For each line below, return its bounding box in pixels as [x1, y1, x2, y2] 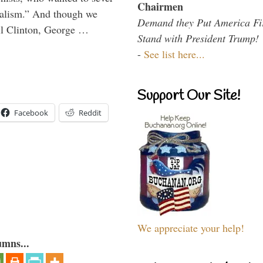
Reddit [79, 107, 102, 119]
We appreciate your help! [137, 220, 244, 235]
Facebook [14, 107, 48, 119]
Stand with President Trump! [137, 31, 259, 45]
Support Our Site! [137, 86, 240, 106]
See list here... [144, 46, 205, 61]
